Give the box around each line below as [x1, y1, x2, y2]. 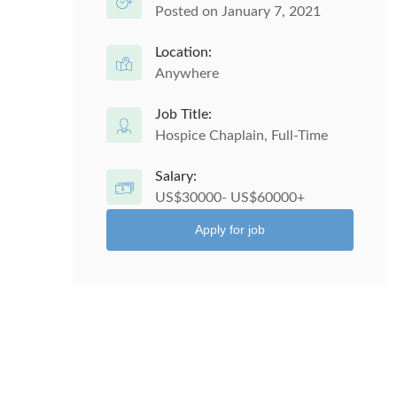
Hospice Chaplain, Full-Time [155, 128, 328, 143]
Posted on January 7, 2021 [155, 4, 321, 19]
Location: [155, 45, 212, 59]
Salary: [155, 169, 197, 183]
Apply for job [195, 222, 265, 237]
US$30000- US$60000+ [155, 191, 305, 205]
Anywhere [155, 66, 219, 81]
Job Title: [155, 107, 212, 121]
